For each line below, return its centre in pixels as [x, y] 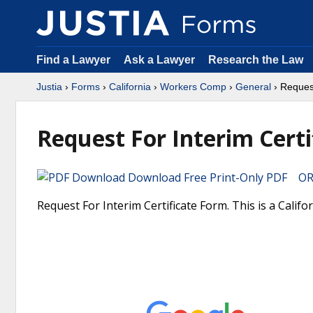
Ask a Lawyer [161, 60]
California [130, 87]
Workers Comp [193, 87]
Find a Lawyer [73, 60]
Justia [49, 87]
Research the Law [256, 60]
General [253, 87]
